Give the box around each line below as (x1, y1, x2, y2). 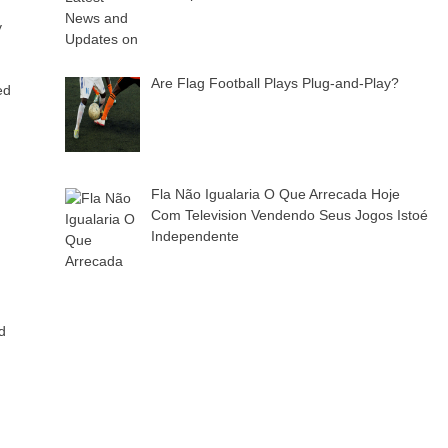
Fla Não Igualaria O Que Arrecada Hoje (150, 185, 400, 202)
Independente (150, 227, 239, 244)
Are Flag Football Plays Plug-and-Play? (150, 74, 399, 91)
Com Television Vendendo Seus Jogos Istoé (150, 206, 428, 223)
